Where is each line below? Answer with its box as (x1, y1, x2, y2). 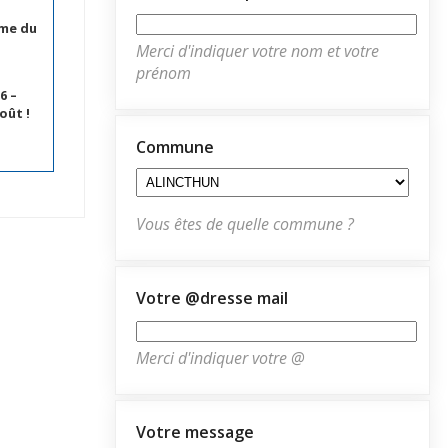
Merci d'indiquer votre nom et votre (136, 39, 379, 62)
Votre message (136, 420, 254, 443)
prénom (136, 61, 191, 84)
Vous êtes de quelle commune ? (136, 212, 354, 235)
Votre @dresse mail (136, 286, 288, 309)
